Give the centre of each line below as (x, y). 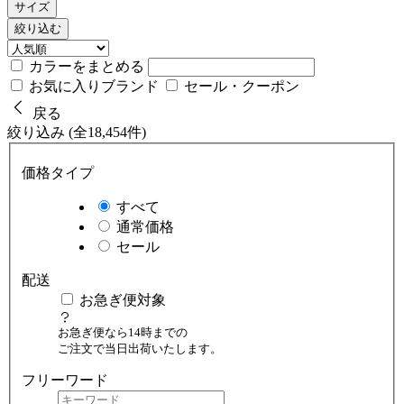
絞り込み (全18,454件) (77, 133)
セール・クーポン (240, 87)
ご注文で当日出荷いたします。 (140, 348)
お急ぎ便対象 (123, 299)
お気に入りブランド (94, 87)
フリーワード (65, 380)
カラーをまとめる (88, 67)
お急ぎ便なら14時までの (123, 332)
